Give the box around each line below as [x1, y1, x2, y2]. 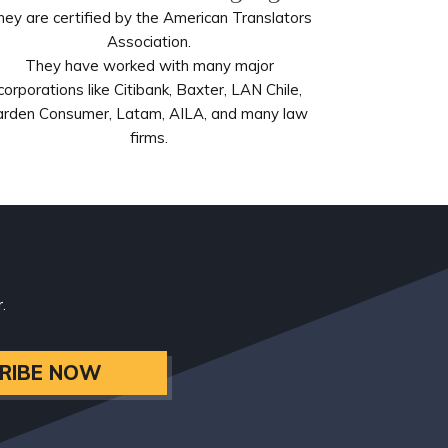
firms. [130, 128, 169, 147]
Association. [107, 32, 192, 51]
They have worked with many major [24, 56, 274, 75]
